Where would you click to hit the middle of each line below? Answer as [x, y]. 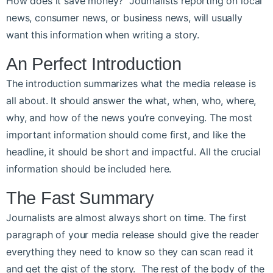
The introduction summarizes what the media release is [131, 84]
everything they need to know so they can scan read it [130, 252]
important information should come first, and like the [126, 135]
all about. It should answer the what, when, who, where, [131, 101]
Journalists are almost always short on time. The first [126, 218]
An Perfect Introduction [94, 64]
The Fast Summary [80, 198]
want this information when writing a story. [103, 35]
